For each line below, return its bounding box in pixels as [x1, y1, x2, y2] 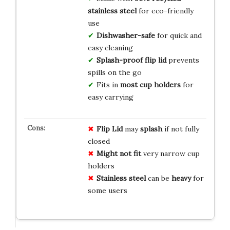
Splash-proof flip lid [96, 55, 166, 65]
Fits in [96, 80, 120, 90]
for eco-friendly [136, 6, 194, 16]
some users [87, 186, 127, 196]
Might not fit [96, 149, 141, 159]
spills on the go [87, 68, 142, 78]
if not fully [162, 124, 199, 134]
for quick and [155, 31, 202, 41]
